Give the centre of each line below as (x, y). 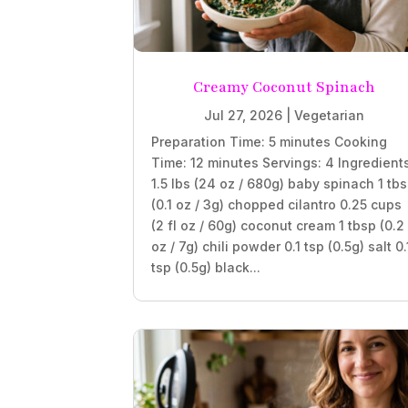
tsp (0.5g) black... (206, 268)
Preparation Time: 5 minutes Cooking (270, 142)
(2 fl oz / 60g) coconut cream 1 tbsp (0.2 (278, 226)
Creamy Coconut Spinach (284, 88)
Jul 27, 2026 (243, 116)
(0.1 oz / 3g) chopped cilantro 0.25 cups (277, 205)
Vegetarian (329, 116)
